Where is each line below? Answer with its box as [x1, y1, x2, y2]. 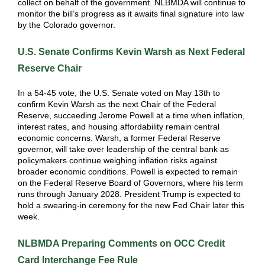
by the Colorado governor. [18, 20, 120, 30]
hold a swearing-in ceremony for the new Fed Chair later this [18, 201, 244, 210]
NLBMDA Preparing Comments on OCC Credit [18, 238, 225, 248]
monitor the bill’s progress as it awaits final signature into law [18, 9, 244, 18]
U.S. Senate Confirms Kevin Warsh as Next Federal [18, 47, 245, 57]
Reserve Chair [18, 63, 82, 73]
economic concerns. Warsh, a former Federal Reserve [18, 133, 221, 143]
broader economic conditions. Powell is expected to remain [18, 167, 238, 176]
